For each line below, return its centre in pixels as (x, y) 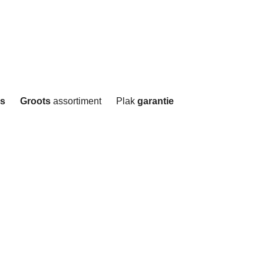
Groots (35, 101)
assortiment (76, 101)
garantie (155, 101)
